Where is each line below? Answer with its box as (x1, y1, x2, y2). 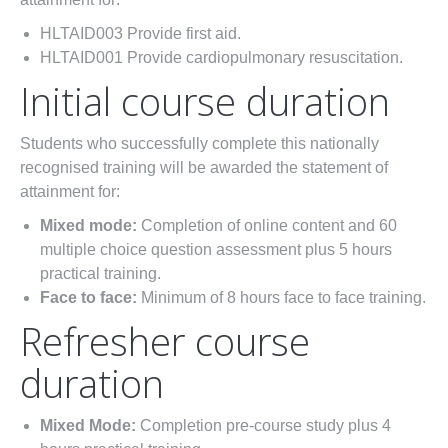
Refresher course (20, 315, 310, 368)
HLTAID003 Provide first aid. (40, 25, 241, 43)
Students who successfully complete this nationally (20, 135, 379, 153)
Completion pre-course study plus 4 (136, 417, 391, 435)
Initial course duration (20, 75, 390, 128)
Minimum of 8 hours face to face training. (137, 289, 426, 307)
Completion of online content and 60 (137, 217, 397, 235)
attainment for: (20, 183, 120, 201)
